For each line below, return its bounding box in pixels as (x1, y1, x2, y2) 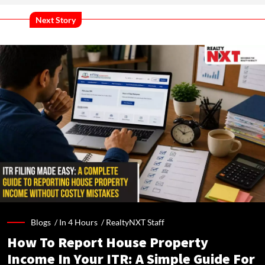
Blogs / (31, 217, 59, 228)
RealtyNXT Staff (106, 217, 164, 228)
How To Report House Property (7, 234, 208, 252)
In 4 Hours (59, 217, 98, 228)
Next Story (35, 15, 76, 25)
